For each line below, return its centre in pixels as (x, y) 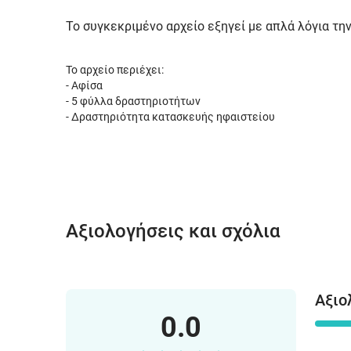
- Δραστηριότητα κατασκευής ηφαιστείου (170, 117)
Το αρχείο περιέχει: (115, 70)
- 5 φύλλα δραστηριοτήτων (133, 101)
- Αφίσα (84, 85)
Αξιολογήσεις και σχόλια (173, 231)
